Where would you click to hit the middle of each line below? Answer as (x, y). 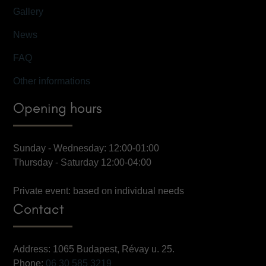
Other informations (52, 81)
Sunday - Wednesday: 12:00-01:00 (86, 148)
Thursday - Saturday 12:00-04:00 (83, 163)
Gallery (28, 12)
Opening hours (58, 108)
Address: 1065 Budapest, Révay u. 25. (94, 249)
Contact (39, 209)
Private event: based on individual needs (99, 191)
